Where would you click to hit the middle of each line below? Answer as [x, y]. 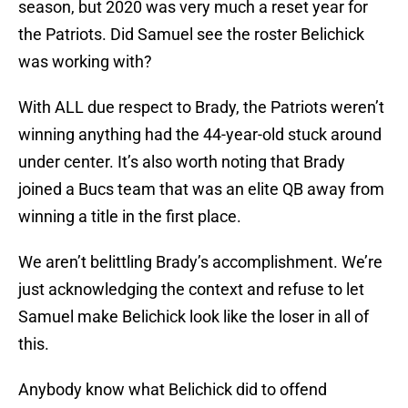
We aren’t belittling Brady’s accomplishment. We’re [200, 262]
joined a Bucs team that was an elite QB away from [201, 189]
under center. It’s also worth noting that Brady [182, 162]
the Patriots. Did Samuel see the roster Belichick [191, 35]
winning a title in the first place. [130, 217]
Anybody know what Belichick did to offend [173, 390]
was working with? [85, 62]
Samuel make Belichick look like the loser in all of [194, 317]
